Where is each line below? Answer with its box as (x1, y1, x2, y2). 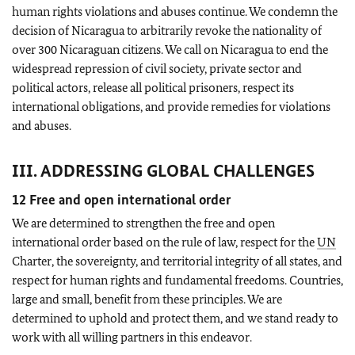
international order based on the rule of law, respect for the (12, 235, 317, 250)
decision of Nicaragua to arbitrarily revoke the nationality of (12, 23, 322, 38)
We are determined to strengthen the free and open (12, 216, 275, 231)
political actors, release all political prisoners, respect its (12, 80, 294, 95)
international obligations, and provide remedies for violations (12, 99, 330, 114)
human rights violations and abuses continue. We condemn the (12, 4, 338, 19)
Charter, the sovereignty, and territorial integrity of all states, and (12, 254, 342, 269)
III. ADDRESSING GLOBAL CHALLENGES (12, 160, 315, 181)
